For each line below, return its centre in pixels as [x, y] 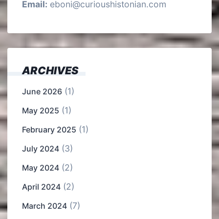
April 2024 [41, 187]
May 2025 [41, 111]
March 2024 [44, 206]
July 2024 [41, 149]
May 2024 [41, 168]
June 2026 [42, 92]
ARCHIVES [50, 71]
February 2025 [49, 130]
